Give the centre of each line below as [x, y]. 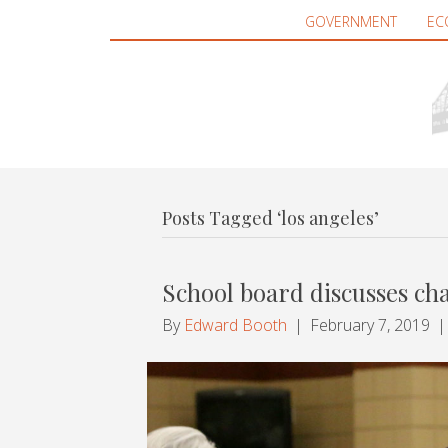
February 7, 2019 [370, 325]
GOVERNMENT [351, 21]
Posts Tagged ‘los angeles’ [270, 218]
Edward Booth [235, 325]
